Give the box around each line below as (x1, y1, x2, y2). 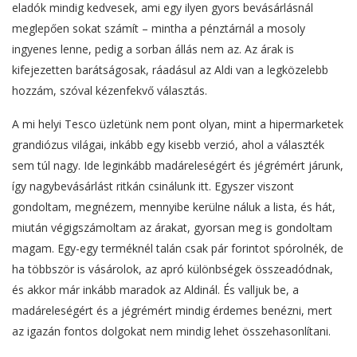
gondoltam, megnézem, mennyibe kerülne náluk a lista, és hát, (12, 199, 335, 215)
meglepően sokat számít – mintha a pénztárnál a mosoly (12, 21, 305, 37)
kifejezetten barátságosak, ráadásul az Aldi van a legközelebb (12, 62, 328, 78)
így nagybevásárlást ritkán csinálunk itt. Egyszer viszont (12, 178, 294, 194)
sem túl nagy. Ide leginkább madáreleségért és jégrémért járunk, (12, 158, 343, 174)
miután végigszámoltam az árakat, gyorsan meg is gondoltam (12, 220, 332, 236)
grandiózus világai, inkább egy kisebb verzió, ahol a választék (12, 137, 324, 153)
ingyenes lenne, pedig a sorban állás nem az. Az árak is (12, 41, 294, 57)
